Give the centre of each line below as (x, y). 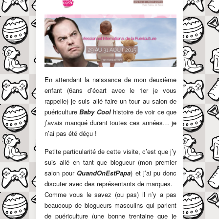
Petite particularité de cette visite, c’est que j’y (110, 152)
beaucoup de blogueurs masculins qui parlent (110, 205)
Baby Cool (95, 112)
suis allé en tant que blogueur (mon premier (110, 162)
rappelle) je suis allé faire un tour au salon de (110, 101)
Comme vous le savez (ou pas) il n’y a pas (110, 195)
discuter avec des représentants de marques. (109, 184)
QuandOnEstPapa (104, 173)
